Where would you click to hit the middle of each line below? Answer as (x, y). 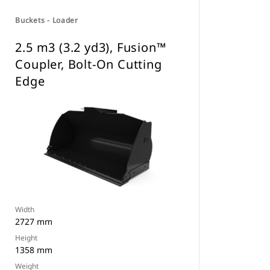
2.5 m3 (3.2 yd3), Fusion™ (91, 47)
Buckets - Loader (47, 20)
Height (27, 238)
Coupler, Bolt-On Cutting (89, 64)
